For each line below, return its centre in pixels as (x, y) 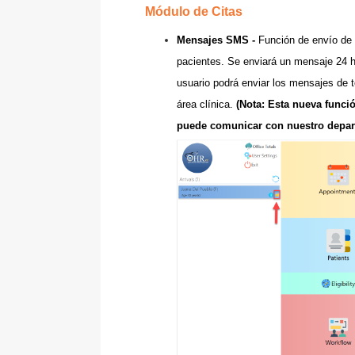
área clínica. (206, 104)
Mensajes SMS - (218, 40)
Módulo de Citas (195, 11)
